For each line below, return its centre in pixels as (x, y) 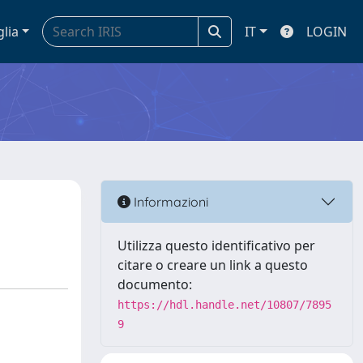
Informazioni (169, 201)
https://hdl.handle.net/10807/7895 (224, 305)
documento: (155, 284)
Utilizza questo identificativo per (216, 246)
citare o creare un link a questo (213, 265)
